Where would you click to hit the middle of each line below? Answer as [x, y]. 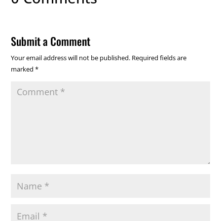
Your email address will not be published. [71, 57]
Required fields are [159, 57]
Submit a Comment [51, 41]
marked [23, 69]
